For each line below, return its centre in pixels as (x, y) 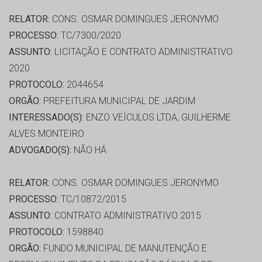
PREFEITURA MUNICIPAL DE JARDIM (118, 101)
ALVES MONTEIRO (46, 134)
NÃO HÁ (89, 150)
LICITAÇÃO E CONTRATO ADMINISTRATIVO (142, 52)
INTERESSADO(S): (46, 118)
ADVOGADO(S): (40, 150)
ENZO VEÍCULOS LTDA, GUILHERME (157, 118)
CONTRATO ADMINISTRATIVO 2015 (127, 216)
